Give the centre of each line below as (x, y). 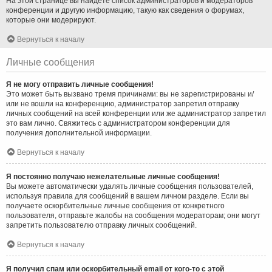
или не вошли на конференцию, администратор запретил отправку (123, 104)
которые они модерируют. (51, 20)
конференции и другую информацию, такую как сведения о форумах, (125, 10)
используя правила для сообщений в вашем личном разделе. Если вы (127, 196)
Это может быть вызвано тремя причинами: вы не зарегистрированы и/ (130, 94)
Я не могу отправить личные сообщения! (80, 84)
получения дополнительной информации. (79, 133)
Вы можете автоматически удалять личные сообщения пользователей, (130, 186)
